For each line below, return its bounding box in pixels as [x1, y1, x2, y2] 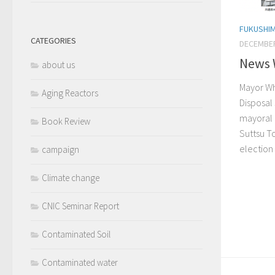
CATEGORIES [31, 35, 76, 46]
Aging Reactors [42, 87, 98, 99]
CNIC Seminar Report [42, 200, 119, 212]
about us [42, 59, 75, 71]
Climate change [42, 172, 99, 184]
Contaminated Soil [42, 228, 110, 240]
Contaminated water [42, 257, 118, 268]
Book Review [42, 115, 90, 127]
